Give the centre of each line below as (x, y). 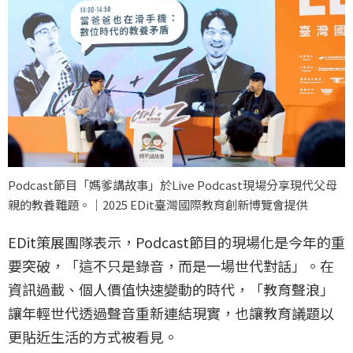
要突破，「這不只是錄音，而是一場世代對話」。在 (171, 266)
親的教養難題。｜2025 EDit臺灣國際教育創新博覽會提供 (158, 205)
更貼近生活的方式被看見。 (93, 337)
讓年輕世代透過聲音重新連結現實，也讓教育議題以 (171, 313)
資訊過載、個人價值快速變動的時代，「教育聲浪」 (171, 290)
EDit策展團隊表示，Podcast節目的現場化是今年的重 (176, 242)
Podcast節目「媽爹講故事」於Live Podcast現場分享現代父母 (173, 185)
